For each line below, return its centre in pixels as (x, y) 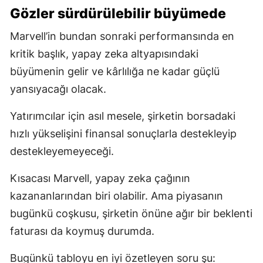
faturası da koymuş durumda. (82, 231)
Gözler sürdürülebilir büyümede (118, 13)
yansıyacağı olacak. (58, 89)
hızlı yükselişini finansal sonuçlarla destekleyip (123, 133)
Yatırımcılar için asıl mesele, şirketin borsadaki (123, 116)
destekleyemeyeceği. (62, 151)
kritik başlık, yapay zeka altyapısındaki (104, 53)
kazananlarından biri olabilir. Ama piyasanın (117, 195)
